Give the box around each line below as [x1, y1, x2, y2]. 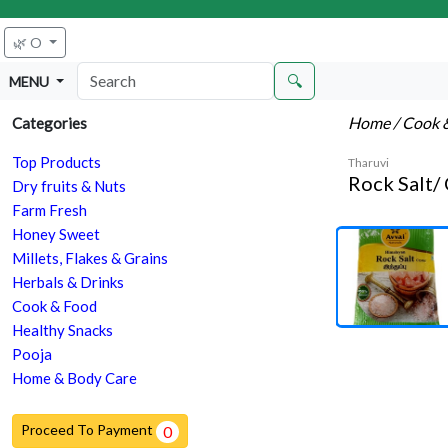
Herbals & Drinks [12, 273, 124, 292]
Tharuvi [348, 155, 389, 171]
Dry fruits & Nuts [12, 177, 126, 196]
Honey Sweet [12, 225, 100, 244]
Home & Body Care [12, 369, 137, 388]
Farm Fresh [12, 201, 87, 220]
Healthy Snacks [12, 321, 113, 340]
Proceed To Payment [21, 421, 156, 439]
